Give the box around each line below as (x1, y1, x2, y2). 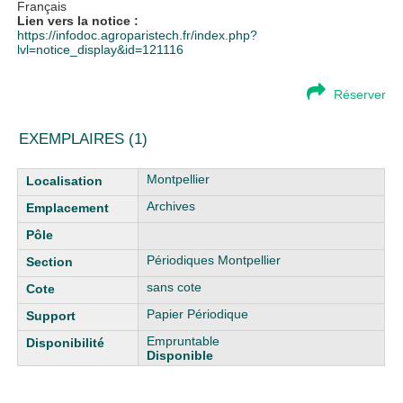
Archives (147, 199, 196, 213)
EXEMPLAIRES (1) (19, 130, 148, 148)
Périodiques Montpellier (147, 253, 282, 267)
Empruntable (147, 334, 220, 348)
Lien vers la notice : (17, 13, 139, 28)
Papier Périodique (147, 307, 249, 321)
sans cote (147, 280, 202, 294)
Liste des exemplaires (17, 168, 142, 183)
